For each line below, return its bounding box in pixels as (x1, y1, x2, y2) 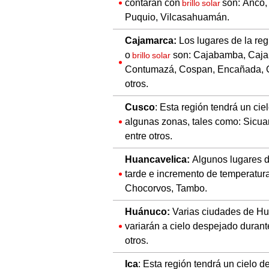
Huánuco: (125, 206, 170, 218)
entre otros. (125, 130, 172, 142)
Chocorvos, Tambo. (125, 183, 207, 195)
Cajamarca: (125, 35, 177, 47)
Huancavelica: (125, 154, 192, 166)
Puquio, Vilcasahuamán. (125, 11, 229, 23)
